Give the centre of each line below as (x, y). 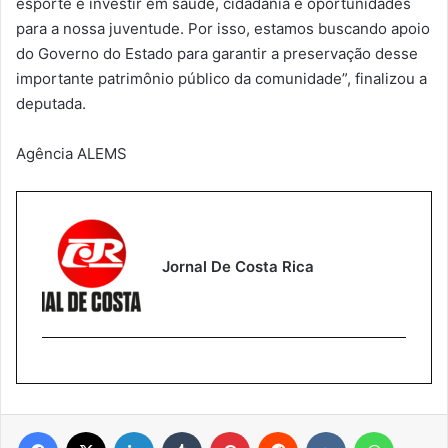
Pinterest (277, 430)
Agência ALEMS (71, 153)
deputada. (51, 103)
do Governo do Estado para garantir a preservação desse (217, 53)
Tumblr (222, 430)
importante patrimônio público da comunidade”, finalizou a (221, 78)
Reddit (317, 430)
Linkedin (179, 430)
